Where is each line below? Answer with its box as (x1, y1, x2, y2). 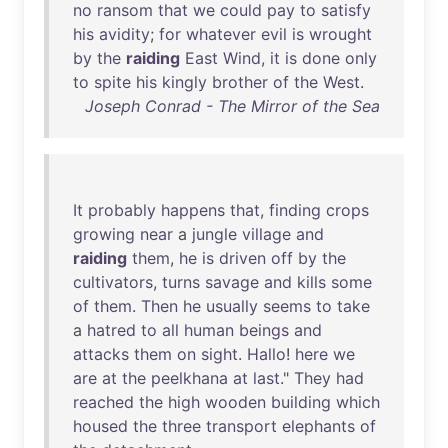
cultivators (73, 272, 153, 292)
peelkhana (151, 368, 228, 388)
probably (88, 200, 156, 220)
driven (219, 248, 266, 268)
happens (161, 200, 225, 220)
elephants (282, 416, 355, 436)
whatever (186, 24, 256, 44)
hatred (87, 320, 136, 340)
